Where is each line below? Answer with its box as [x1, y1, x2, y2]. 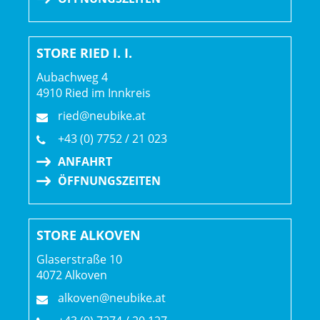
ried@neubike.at [58, 108, 146, 124]
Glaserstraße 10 [36, 251, 122, 268]
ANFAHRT [58, 154, 112, 170]
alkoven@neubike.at [58, 290, 166, 306]
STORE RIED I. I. [36, 44, 132, 62]
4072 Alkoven [36, 267, 107, 284]
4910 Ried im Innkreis [36, 85, 151, 101]
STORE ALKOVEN [36, 226, 141, 244]
